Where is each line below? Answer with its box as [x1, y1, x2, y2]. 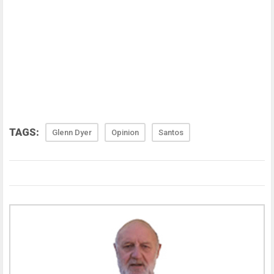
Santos [158, 128, 183, 138]
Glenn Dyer [52, 128, 92, 138]
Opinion [111, 128, 139, 138]
